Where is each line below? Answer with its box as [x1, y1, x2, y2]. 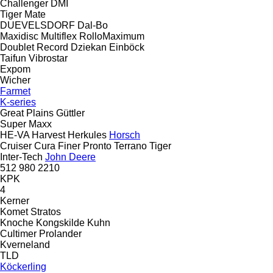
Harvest [32, 129, 65, 140]
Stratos [30, 206, 61, 217]
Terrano [114, 140, 147, 151]
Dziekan [71, 41, 107, 52]
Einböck [109, 41, 144, 52]
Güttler [56, 107, 85, 118]
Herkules [68, 129, 107, 140]
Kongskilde [36, 217, 85, 228]
